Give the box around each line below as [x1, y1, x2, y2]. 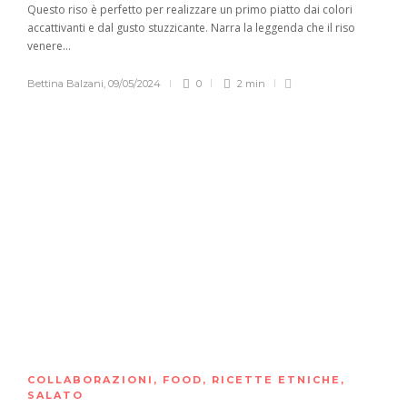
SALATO [27, 389, 84, 402]
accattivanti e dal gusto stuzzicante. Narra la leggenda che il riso [27, 19, 355, 35]
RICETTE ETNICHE [212, 373, 341, 387]
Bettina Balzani [27, 76, 104, 90]
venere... [27, 37, 71, 54]
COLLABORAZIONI [27, 373, 154, 387]
